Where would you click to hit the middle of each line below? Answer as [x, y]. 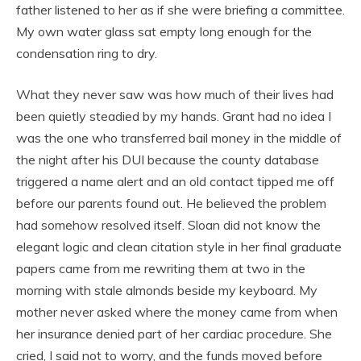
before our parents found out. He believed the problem [171, 203]
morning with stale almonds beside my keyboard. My [167, 290]
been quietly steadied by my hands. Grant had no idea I [174, 116]
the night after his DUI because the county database [168, 160]
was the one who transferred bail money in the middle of [179, 138]
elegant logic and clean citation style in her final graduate [179, 247]
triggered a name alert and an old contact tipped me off [175, 182]
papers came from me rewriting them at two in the [161, 269]
